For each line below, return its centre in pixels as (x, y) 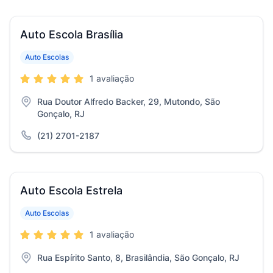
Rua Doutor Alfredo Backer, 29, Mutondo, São (129, 101)
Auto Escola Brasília (72, 34)
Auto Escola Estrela (71, 190)
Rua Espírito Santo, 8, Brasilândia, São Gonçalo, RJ (138, 257)
